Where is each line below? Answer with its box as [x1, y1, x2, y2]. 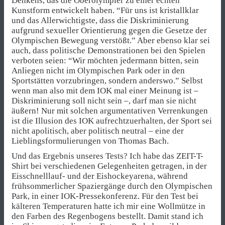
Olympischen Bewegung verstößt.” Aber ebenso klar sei [12, 35, 210, 45]
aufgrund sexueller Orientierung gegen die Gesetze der [12, 25, 207, 35]
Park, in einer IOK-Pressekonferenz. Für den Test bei [12, 191, 198, 201]
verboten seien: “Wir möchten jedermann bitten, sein [12, 55, 199, 65]
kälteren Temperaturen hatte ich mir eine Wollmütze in [12, 201, 205, 211]
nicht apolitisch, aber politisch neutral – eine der [12, 126, 184, 136]
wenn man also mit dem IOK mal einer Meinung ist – [12, 85, 198, 95]
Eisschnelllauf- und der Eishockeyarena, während [12, 171, 188, 181]
